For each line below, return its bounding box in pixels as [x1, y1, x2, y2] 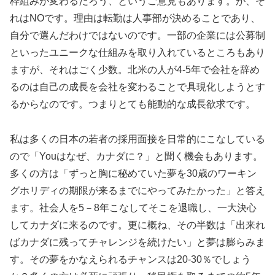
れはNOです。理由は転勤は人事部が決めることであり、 [10, 13, 260, 24]
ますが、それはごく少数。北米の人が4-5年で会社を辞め [10, 64, 260, 76]
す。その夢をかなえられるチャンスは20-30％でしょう [10, 254, 251, 265]
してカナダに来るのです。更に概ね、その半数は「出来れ [10, 220, 265, 231]
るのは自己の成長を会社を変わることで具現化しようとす [10, 82, 265, 93]
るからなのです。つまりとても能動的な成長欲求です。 [10, 99, 255, 110]
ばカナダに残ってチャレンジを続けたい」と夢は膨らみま [10, 237, 265, 248]
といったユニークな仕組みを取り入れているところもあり [10, 47, 265, 58]
